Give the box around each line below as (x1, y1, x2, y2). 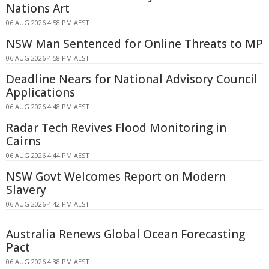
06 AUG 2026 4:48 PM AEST (6, 101, 89, 111)
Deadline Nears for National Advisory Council (6, 71, 258, 87)
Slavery (6, 181, 46, 198)
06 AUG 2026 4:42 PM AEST (6, 199, 89, 208)
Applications (6, 84, 75, 100)
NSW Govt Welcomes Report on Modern (6, 168, 226, 184)
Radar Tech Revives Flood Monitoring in (6, 119, 226, 136)
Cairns (6, 133, 41, 149)
